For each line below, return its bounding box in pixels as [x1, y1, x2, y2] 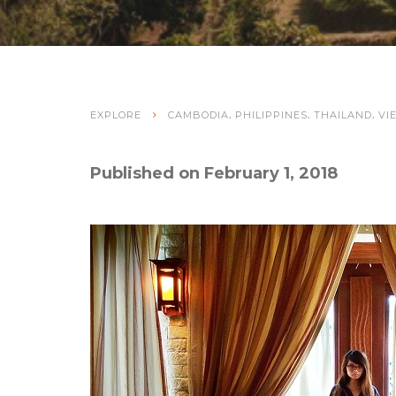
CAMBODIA [168, 108, 229, 121]
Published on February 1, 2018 [90, 163, 338, 183]
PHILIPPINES [235, 108, 308, 121]
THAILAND [314, 108, 372, 121]
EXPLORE [90, 108, 141, 121]
